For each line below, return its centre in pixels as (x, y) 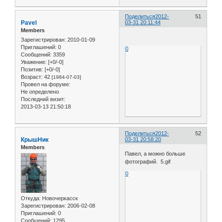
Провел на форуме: (46, 84)
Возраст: (32, 77)
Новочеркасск (59, 198)
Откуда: (31, 198)
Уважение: (34, 62)
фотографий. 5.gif (148, 162)
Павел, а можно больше (155, 154)
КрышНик (35, 139)
